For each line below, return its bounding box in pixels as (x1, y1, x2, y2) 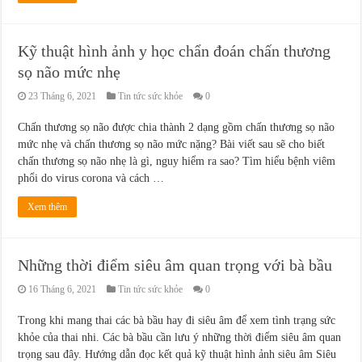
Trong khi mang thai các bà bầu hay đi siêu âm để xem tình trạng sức (18, 314, 336, 327)
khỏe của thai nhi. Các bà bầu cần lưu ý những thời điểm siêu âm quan (18, 331, 342, 344)
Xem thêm (27, 201, 68, 213)
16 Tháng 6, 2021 (28, 284, 97, 296)
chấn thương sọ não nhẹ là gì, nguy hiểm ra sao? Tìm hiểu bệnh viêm (18, 155, 336, 168)
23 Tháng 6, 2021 (28, 90, 97, 103)
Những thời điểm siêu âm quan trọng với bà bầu (18, 256, 333, 275)
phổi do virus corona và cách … (18, 172, 165, 185)
